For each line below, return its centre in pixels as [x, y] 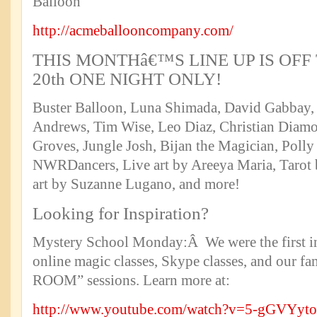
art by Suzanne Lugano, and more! [136, 184]
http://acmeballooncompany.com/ [133, 30]
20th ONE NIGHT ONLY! [127, 79]
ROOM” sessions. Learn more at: [131, 280]
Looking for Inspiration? [121, 213]
